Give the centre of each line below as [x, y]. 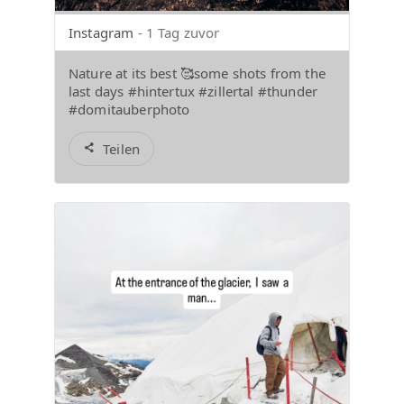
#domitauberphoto [129, 110]
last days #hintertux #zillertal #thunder [193, 92]
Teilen [122, 149]
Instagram [101, 33]
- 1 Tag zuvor [179, 33]
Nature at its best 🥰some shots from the [197, 73]
